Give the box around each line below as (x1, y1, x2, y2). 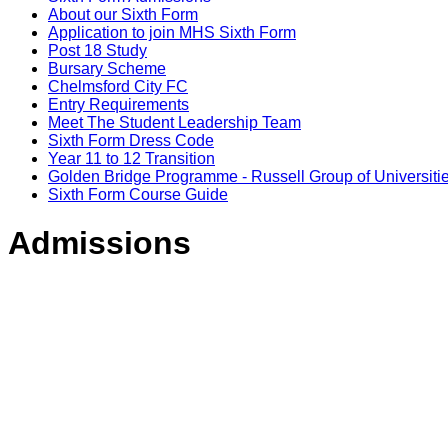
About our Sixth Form (48, 5, 198, 23)
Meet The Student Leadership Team (48, 113, 301, 131)
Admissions (8, 225, 191, 262)
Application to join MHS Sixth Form (48, 23, 296, 41)
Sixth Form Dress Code (48, 131, 214, 149)
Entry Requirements (48, 95, 189, 113)
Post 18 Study (48, 41, 147, 59)
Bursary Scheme (48, 59, 166, 77)
